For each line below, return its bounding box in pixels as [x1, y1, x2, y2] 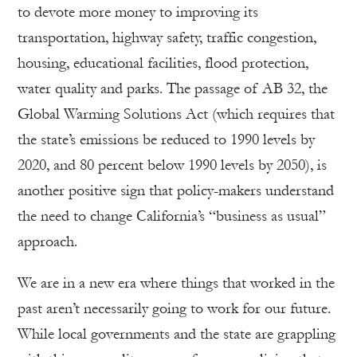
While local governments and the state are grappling [18, 325, 335, 343]
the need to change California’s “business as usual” [18, 207, 326, 225]
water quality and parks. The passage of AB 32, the [18, 80, 328, 97]
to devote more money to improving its [18, 3, 258, 21]
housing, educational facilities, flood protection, [18, 54, 308, 72]
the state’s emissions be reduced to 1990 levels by [18, 131, 315, 148]
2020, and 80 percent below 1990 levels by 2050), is [18, 156, 327, 174]
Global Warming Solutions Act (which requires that [18, 105, 335, 123]
